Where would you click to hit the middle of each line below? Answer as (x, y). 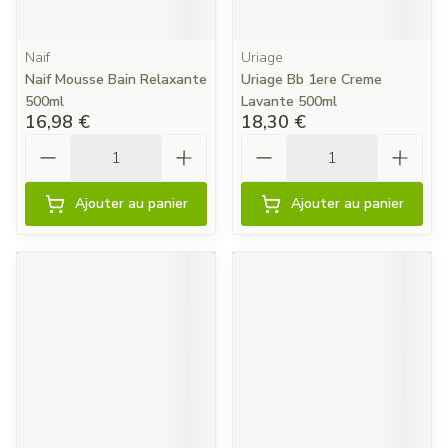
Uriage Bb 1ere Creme (311, 79)
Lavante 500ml (289, 101)
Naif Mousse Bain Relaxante (116, 79)
